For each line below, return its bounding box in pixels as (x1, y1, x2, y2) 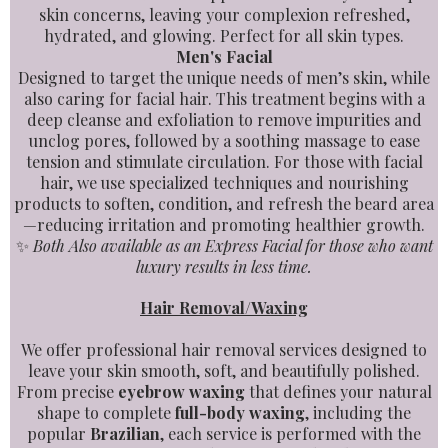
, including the (305, 402, 411, 423)
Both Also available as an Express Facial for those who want (32, 235, 433, 256)
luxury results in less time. (136, 256, 312, 277)
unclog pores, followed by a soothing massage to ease (28, 130, 420, 151)
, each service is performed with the (160, 423, 421, 444)
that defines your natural (244, 381, 432, 402)
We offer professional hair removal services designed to (21, 339, 427, 360)
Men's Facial (175, 46, 273, 67)
